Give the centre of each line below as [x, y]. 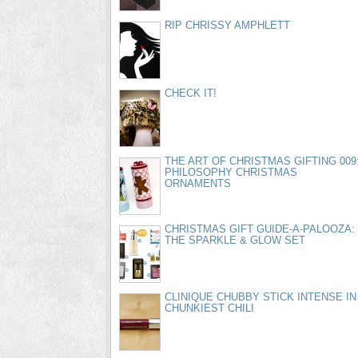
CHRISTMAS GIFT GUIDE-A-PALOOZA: [260, 229]
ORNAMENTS [198, 183]
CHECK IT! [191, 93]
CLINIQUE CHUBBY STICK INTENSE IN [261, 297]
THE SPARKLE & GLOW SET [235, 240]
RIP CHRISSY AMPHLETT [227, 25]
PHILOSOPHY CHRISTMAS [231, 172]
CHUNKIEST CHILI [209, 308]
